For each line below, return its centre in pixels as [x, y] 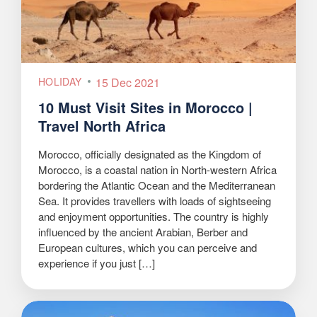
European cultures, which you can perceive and [148, 248]
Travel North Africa [102, 126]
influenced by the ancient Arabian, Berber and [143, 232]
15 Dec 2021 [128, 83]
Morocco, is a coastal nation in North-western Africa [157, 170]
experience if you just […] [97, 263]
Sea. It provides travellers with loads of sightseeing [155, 201]
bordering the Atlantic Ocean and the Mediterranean [157, 185]
